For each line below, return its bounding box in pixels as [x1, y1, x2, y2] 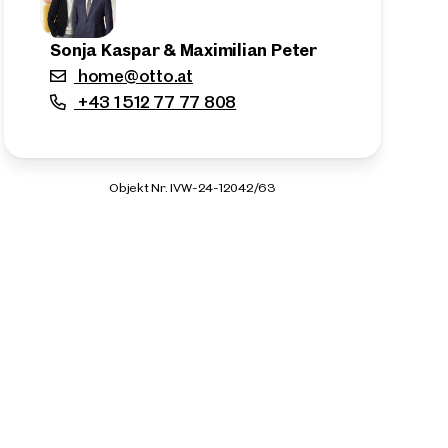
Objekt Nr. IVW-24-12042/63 [109, 179, 276, 195]
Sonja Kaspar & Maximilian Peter [50, 38, 317, 61]
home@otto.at [74, 64, 193, 87]
